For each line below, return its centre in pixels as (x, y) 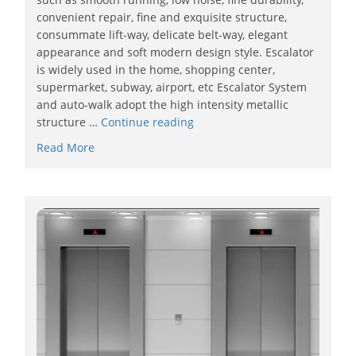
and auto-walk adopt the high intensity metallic (163, 104)
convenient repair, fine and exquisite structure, (162, 17)
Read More (66, 147)
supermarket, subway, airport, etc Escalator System (172, 87)
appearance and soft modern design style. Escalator (176, 52)
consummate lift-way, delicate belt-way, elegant (163, 34)
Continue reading (148, 122)
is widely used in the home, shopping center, (156, 69)
